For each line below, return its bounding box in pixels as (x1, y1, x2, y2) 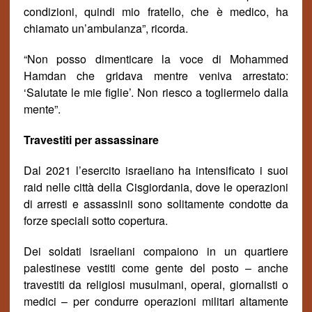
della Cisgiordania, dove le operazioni (97, 179, 289, 195)
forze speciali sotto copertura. (23, 212, 168, 228)
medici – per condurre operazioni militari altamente (23, 293, 289, 309)
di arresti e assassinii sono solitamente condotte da (23, 196, 289, 212)
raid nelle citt (23, 179, 88, 195)
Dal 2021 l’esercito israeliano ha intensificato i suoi (23, 162, 289, 178)
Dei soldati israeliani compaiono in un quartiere (23, 243, 289, 259)
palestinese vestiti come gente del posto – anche (23, 260, 289, 276)
